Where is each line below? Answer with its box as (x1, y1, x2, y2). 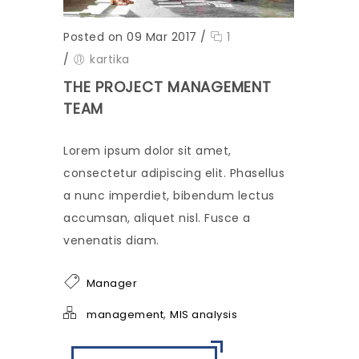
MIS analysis (170, 307, 237, 322)
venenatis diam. (63, 232, 159, 248)
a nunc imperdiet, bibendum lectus (63, 188, 275, 204)
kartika (90, 51, 130, 67)
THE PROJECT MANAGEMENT (63, 77, 272, 97)
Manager (86, 276, 137, 291)
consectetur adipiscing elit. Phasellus (63, 165, 284, 181)
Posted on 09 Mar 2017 (63, 29, 197, 45)
